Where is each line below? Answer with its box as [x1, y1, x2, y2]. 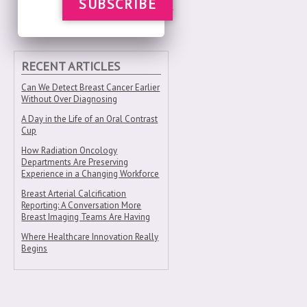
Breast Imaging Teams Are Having [21, 211, 151, 223]
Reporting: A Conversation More [21, 199, 142, 211]
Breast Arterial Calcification [21, 188, 127, 199]
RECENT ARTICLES [21, 58, 121, 74]
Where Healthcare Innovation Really [21, 231, 159, 243]
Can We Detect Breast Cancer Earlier [21, 82, 160, 93]
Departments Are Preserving [21, 156, 129, 168]
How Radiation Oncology [21, 145, 118, 156]
